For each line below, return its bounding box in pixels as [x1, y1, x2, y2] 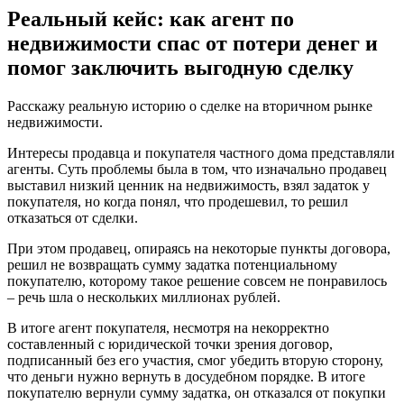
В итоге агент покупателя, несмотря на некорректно [7, 320, 329, 336]
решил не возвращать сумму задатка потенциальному [7, 257, 337, 273]
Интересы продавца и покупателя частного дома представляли [7, 145, 395, 161]
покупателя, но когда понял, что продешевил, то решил [7, 194, 348, 210]
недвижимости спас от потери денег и [7, 32, 378, 56]
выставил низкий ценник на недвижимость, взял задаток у [7, 178, 370, 194]
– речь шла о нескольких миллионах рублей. [7, 289, 280, 306]
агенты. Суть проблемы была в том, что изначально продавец [7, 161, 387, 178]
